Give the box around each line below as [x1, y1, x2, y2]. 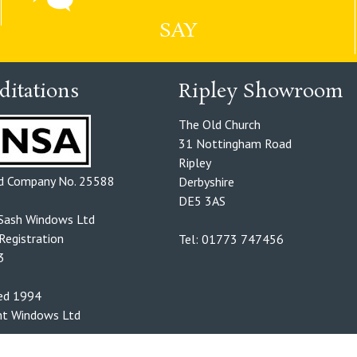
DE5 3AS [178, 193, 226, 210]
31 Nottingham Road [178, 135, 292, 152]
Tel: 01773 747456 [178, 231, 284, 248]
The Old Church [178, 116, 261, 133]
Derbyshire [178, 174, 234, 190]
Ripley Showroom [178, 79, 343, 106]
